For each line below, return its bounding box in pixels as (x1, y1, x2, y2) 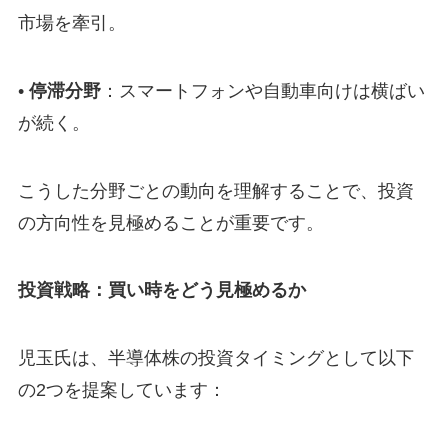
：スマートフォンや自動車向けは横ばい (100, 80, 425, 101)
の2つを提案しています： (17, 380, 226, 401)
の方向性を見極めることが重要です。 (17, 212, 324, 233)
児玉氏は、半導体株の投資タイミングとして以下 (17, 348, 414, 369)
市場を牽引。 (17, 12, 126, 33)
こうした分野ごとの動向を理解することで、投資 (17, 180, 414, 201)
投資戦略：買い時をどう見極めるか (17, 280, 306, 301)
